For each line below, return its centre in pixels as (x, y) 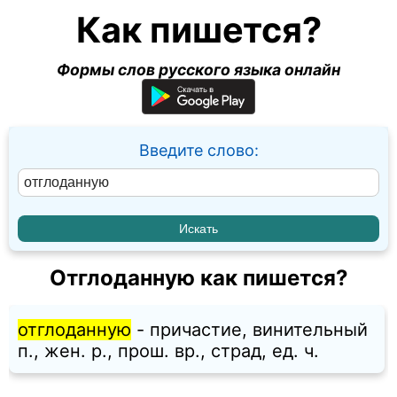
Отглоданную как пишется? (198, 278)
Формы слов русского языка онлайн (198, 70)
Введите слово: (198, 150)
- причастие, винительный (249, 330)
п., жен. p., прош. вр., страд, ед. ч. (168, 351)
